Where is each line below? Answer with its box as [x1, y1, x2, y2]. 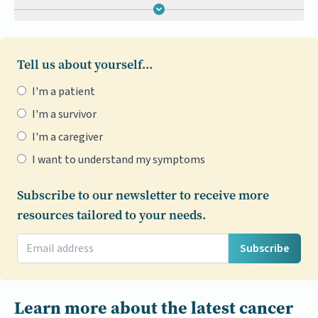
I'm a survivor [32, 106, 97, 122]
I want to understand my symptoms [32, 152, 205, 168]
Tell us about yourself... [17, 56, 153, 73]
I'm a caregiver [32, 129, 103, 145]
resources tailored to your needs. [17, 207, 206, 224]
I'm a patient [32, 84, 95, 99]
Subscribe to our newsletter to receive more [17, 187, 269, 204]
